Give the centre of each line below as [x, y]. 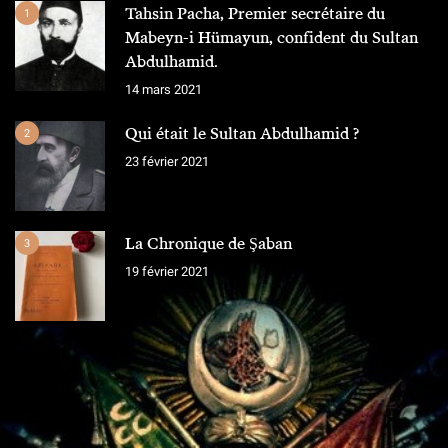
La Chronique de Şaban [208, 243]
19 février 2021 [167, 272]
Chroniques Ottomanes [224, 407]
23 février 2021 [167, 162]
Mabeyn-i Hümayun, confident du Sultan [271, 37]
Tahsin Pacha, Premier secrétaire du [255, 13]
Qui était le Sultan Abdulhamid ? [242, 133]
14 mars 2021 [163, 90]
